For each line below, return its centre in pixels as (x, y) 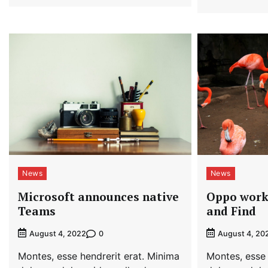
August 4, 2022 (58, 234)
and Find (231, 211)
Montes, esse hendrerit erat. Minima (99, 256)
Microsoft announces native (98, 197)
